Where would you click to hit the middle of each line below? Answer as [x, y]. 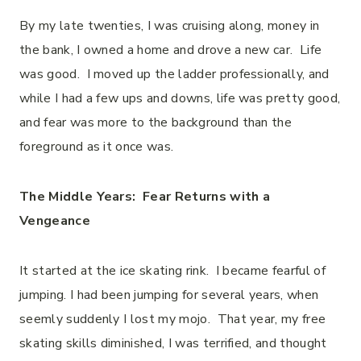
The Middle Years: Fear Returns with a [145, 197]
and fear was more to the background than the [156, 122]
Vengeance [55, 221]
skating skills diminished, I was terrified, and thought [173, 343]
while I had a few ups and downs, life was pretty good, [180, 98]
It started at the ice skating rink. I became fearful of [172, 271]
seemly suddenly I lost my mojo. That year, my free [173, 319]
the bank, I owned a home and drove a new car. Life [171, 50]
